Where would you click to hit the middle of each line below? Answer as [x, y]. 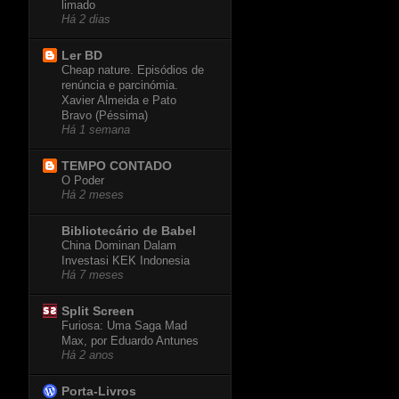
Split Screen [98, 311]
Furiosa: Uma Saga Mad [124, 326]
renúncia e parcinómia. [120, 85]
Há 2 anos [88, 356]
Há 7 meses [93, 276]
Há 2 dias [86, 20]
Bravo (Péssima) [105, 116]
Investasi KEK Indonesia [126, 261]
